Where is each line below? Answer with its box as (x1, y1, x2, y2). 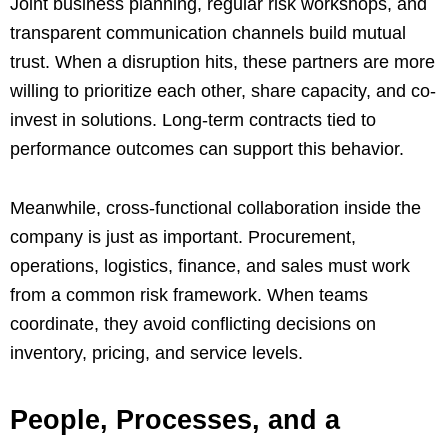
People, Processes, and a (10, 404, 340, 435)
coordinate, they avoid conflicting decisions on (10, 313, 376, 334)
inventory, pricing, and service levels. (10, 342, 303, 363)
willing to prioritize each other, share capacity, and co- (10, 80, 436, 101)
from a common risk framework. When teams (10, 284, 368, 305)
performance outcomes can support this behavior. (10, 138, 404, 159)
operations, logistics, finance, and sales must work (10, 255, 410, 276)
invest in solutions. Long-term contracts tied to (10, 109, 376, 130)
